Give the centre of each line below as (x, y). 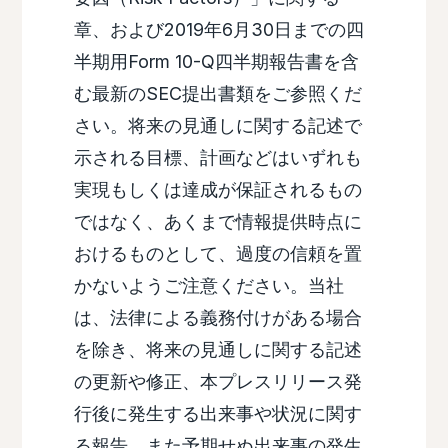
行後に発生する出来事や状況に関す (217, 414)
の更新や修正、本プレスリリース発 (217, 382)
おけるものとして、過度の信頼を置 (217, 254)
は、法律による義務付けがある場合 (217, 318)
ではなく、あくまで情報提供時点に (217, 222)
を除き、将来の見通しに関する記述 (217, 350)
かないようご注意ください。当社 (208, 286)
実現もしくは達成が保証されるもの (217, 190)
